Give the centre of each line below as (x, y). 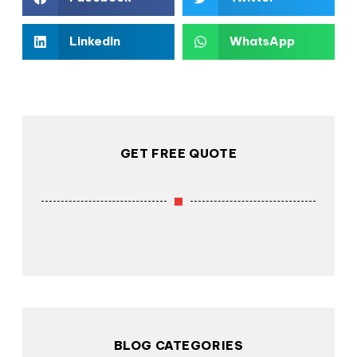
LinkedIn (94, 41)
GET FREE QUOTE (178, 153)
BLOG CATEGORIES (178, 345)
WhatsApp (262, 41)
